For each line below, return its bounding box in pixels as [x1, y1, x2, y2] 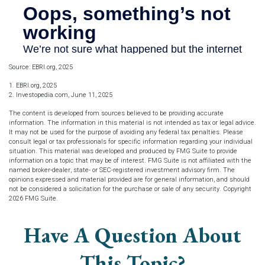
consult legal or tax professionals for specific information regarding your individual [9, 137, 253, 147]
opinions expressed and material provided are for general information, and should [9, 174, 250, 185]
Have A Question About [24, 221, 241, 250]
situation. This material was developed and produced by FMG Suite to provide [9, 146, 237, 157]
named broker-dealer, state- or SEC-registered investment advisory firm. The [9, 165, 235, 176]
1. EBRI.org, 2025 [9, 80, 57, 91]
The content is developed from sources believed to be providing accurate [9, 108, 224, 119]
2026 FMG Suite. [9, 193, 58, 204]
